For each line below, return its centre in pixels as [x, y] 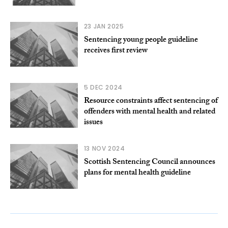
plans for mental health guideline [137, 174]
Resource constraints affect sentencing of [151, 102]
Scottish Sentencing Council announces [149, 163]
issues [93, 123]
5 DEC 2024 [103, 88]
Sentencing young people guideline [141, 40]
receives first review [116, 51]
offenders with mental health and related [149, 112]
